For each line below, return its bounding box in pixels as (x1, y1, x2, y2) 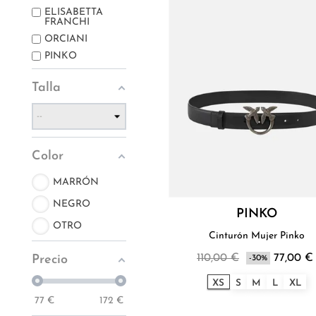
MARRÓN (53, 176, 99, 188)
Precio (32, 253, 68, 267)
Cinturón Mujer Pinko (208, 231, 305, 242)
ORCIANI (44, 34, 87, 45)
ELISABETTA (44, 7, 103, 18)
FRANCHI (44, 17, 90, 28)
